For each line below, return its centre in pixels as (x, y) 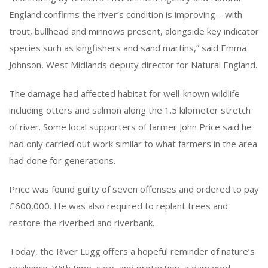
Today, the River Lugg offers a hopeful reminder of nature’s (132, 251)
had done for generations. (62, 160)
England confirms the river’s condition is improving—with (126, 14)
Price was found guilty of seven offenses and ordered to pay (134, 189)
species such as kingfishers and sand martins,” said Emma (128, 48)
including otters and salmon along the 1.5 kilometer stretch (130, 110)
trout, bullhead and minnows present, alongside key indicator (134, 31)
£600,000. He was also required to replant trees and (118, 205)
